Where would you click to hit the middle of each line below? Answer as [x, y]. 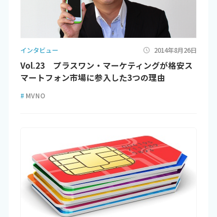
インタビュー [39, 50]
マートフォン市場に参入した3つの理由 [93, 78]
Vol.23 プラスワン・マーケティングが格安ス [106, 66]
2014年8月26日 [176, 50]
